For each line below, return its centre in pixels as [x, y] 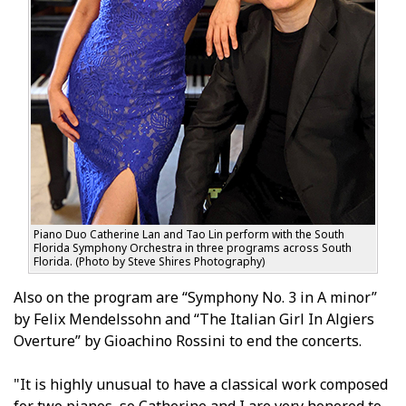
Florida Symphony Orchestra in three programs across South [193, 247]
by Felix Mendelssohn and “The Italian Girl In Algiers [194, 319]
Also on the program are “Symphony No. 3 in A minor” [195, 297]
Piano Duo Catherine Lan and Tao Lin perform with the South [189, 234]
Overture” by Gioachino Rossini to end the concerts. [188, 340]
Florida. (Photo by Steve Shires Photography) [149, 261]
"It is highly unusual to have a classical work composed [201, 384]
